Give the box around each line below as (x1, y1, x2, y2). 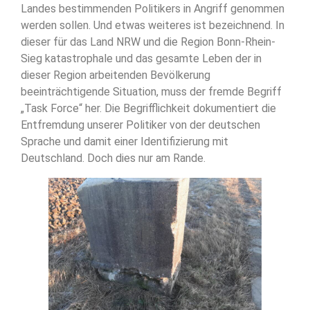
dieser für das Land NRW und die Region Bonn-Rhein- (21, 35, 275, 48)
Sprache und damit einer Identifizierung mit (21, 134, 228, 148)
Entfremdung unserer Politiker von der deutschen (21, 118, 260, 131)
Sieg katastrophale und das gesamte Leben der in (21, 51, 262, 65)
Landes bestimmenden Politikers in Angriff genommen (21, 1, 284, 15)
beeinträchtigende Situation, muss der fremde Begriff (21, 84, 282, 98)
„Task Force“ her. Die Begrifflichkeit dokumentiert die (21, 101, 276, 115)
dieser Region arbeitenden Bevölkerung (21, 68, 210, 82)
